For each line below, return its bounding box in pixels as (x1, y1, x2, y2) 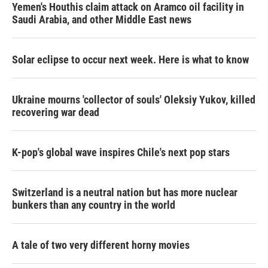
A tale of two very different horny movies (12, 239, 190, 252)
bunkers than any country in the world (12, 199, 175, 212)
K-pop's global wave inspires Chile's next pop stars (12, 146, 230, 159)
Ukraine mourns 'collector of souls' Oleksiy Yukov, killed (12, 93, 255, 106)
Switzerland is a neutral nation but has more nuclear (12, 186, 237, 199)
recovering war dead (12, 106, 99, 119)
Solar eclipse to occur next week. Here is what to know (12, 53, 249, 66)
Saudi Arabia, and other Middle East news (12, 13, 191, 26)
